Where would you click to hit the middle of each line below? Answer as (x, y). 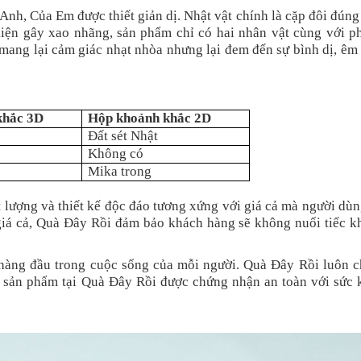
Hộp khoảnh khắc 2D (150, 118)
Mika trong (120, 171)
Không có (116, 154)
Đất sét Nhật (123, 136)
